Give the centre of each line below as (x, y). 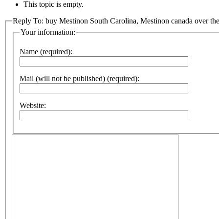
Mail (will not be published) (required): (79, 78)
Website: (33, 105)
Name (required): (46, 52)
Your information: (48, 32)
